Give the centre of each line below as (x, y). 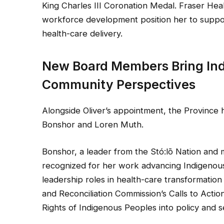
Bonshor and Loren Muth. (93, 125)
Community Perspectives (119, 85)
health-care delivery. (82, 33)
